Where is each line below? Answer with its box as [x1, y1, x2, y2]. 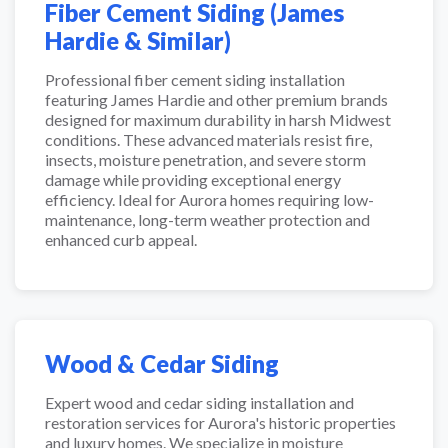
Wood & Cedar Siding [45, 349, 279, 378]
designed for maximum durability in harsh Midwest [45, 110, 391, 129]
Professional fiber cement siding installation [45, 70, 345, 89]
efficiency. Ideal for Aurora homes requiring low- [45, 190, 374, 209]
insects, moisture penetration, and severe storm [45, 150, 366, 169]
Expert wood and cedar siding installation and [45, 393, 354, 412]
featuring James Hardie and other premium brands [45, 90, 388, 109]
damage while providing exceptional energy [45, 170, 341, 189]
